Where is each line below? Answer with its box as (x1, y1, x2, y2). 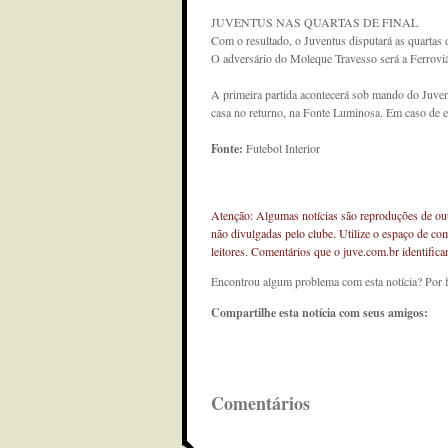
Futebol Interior (246, 140, 320, 156)
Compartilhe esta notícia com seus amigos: (211, 304, 428, 321)
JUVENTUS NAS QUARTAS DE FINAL (211, 14, 418, 30)
